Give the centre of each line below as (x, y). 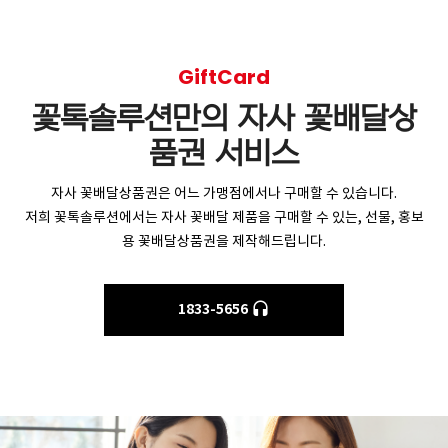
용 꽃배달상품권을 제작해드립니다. (224, 242)
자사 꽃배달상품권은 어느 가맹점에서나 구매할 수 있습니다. (224, 194)
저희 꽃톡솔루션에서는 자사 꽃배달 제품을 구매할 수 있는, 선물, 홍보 (224, 218)
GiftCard (224, 77)
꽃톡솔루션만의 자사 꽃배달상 (224, 119)
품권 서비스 (224, 154)
